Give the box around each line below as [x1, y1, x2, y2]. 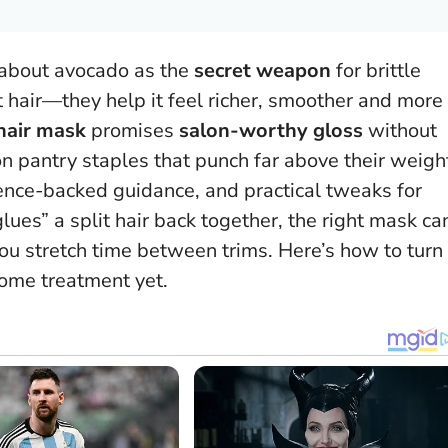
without [363, 116, 437, 144]
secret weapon [194, 56, 331, 84]
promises [86, 116, 179, 144]
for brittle [331, 56, 421, 84]
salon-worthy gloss [179, 116, 363, 144]
